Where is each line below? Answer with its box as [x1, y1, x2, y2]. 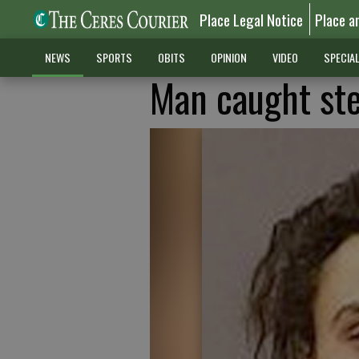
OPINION [210, 49, 247, 66]
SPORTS [95, 49, 132, 66]
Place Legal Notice [200, 8, 304, 30]
